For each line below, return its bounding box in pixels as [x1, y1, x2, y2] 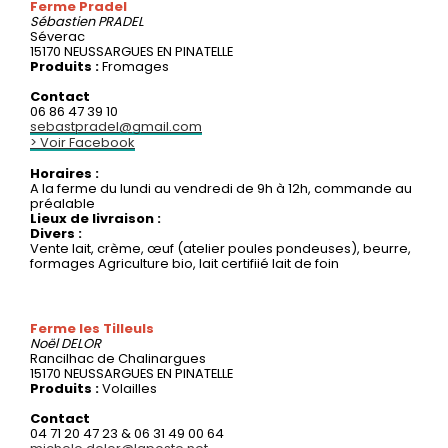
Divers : [30, 223, 82, 243]
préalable [30, 193, 95, 213]
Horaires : [30, 163, 99, 183]
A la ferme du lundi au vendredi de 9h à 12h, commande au [30, 178, 412, 198]
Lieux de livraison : [30, 208, 161, 228]
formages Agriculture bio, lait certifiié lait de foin [30, 253, 339, 273]
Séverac [30, 26, 85, 46]
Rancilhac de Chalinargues [30, 348, 206, 368]
